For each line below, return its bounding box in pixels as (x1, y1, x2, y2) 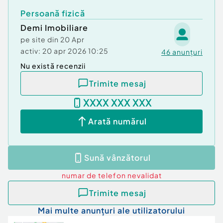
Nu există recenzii (20, 61, 86, 70)
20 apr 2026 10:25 (42, 46, 109, 55)
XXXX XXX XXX (83, 96, 152, 109)
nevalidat (127, 171, 162, 180)
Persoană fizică (20, 8, 85, 18)
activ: (20, 46, 41, 55)
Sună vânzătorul (84, 152, 151, 163)
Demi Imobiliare (20, 22, 88, 33)
